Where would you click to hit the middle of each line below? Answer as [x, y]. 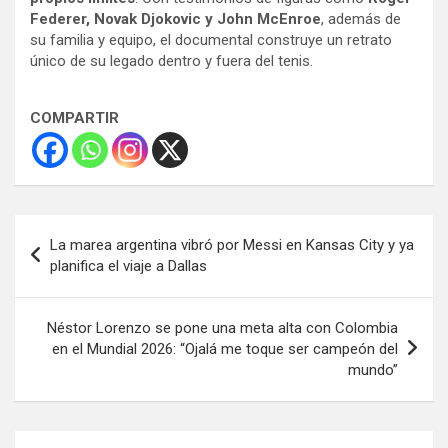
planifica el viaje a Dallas [128, 265]
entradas [65, 293]
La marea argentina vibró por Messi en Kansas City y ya [232, 244]
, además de [361, 18]
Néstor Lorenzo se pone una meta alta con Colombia [222, 327]
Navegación [80, 229]
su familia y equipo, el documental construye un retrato [211, 39]
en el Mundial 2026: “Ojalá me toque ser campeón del [225, 348]
